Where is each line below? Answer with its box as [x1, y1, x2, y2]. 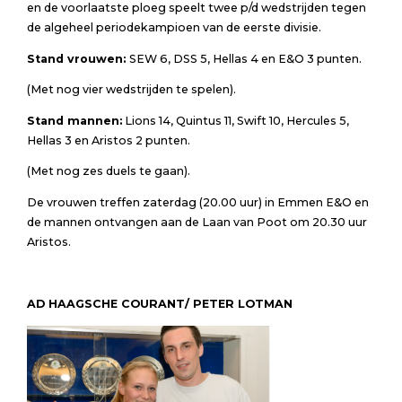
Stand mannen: [26, 113, 122, 127]
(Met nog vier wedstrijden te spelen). [26, 83, 236, 97]
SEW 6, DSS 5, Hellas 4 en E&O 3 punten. [128, 51, 362, 66]
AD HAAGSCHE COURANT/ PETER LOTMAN [26, 297, 293, 311]
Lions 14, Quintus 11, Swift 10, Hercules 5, [121, 113, 349, 127]
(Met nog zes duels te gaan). [26, 164, 190, 179]
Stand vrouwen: [26, 51, 129, 66]
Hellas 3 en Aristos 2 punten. [26, 133, 190, 147]
